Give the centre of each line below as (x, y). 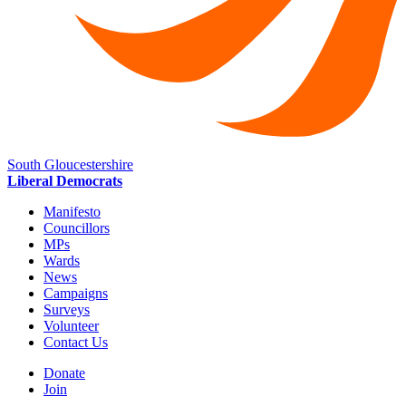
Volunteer (71, 326)
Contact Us (76, 343)
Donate (64, 373)
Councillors (77, 228)
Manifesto (72, 212)
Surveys (67, 310)
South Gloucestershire (70, 165)
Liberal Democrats (65, 181)
